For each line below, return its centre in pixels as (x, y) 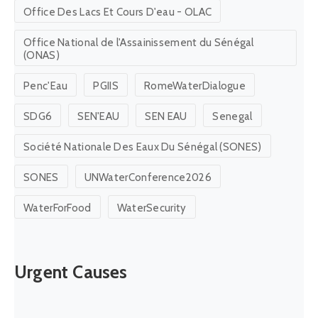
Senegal (232, 117)
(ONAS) (42, 56)
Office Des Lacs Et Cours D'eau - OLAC (118, 12)
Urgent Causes (71, 272)
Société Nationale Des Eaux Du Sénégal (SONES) (143, 147)
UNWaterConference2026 (148, 178)
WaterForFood (57, 208)
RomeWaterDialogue (195, 86)
